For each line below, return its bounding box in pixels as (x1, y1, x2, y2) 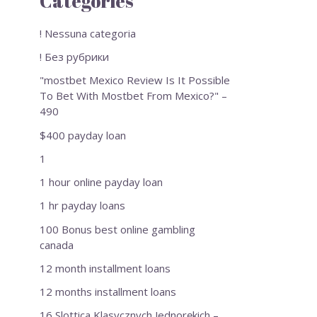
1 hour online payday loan (40, 175, 163, 190)
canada (40, 237, 74, 252)
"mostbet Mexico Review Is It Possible (40, 73, 230, 88)
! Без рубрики (40, 50, 109, 64)
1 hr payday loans (40, 198, 125, 213)
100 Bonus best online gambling (40, 221, 195, 236)
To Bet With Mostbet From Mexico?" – (40, 88, 227, 103)
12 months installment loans (40, 284, 176, 299)
